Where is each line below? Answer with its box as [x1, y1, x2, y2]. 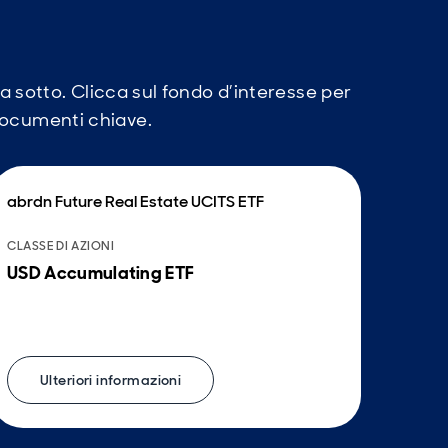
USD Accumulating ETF [7, 261, 195, 286]
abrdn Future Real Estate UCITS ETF [7, 191, 264, 213]
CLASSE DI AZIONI [7, 238, 115, 255]
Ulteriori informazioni [40, 371, 182, 390]
